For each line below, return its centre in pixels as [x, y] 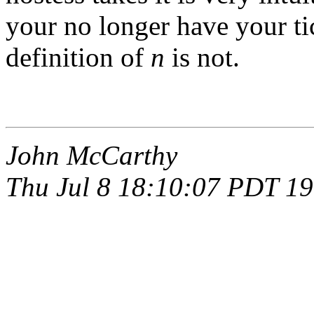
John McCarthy [91, 155]
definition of [78, 57]
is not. [202, 57]
